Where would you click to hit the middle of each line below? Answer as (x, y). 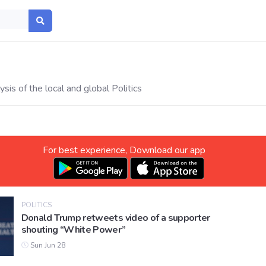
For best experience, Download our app (124, 150)
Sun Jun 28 (47, 246)
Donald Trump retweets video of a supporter (115, 218)
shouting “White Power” (73, 230)
